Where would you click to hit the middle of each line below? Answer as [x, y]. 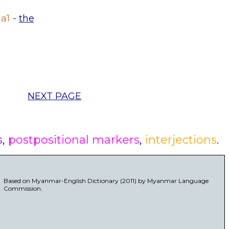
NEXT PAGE [55, 96]
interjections [181, 140]
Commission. [23, 188]
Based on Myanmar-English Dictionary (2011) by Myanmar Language [106, 180]
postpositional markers [74, 140]
